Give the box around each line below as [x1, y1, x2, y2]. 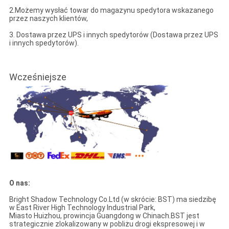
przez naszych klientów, [9, 14, 88, 22]
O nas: [9, 178, 30, 187]
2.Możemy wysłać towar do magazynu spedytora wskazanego [9, 6, 214, 14]
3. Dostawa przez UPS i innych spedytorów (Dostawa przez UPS [9, 30, 218, 39]
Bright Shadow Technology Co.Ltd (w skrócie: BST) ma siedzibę [9, 195, 216, 203]
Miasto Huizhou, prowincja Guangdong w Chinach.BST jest [9, 211, 199, 220]
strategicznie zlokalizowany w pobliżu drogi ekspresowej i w [9, 219, 205, 228]
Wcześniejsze [9, 71, 66, 82]
